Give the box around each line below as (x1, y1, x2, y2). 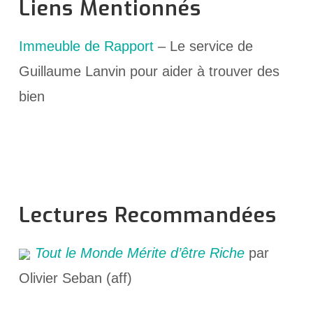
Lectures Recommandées (18, 201, 277, 230)
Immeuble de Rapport (18, 38, 154, 54)
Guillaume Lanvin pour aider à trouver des (18, 63, 279, 79)
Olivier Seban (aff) (18, 270, 132, 286)
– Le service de (153, 38, 253, 54)
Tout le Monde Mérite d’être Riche (34, 245, 245, 261)
